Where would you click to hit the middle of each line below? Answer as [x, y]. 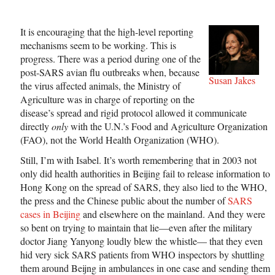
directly [36, 126]
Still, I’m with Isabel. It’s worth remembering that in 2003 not [138, 160]
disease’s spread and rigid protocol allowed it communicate [134, 112]
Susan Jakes [232, 80]
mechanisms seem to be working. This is [98, 45]
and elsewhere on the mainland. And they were [173, 214]
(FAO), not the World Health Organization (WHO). [120, 139]
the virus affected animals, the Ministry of [100, 85]
